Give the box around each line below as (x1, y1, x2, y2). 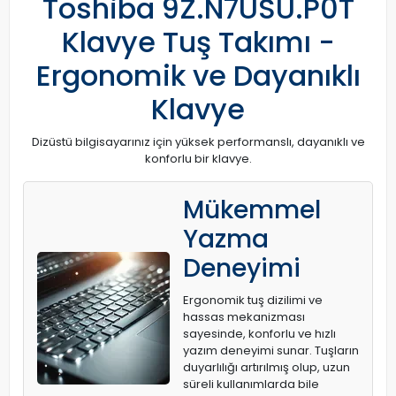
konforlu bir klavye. (144, 150, 252, 168)
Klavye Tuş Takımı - (61, 22, 335, 63)
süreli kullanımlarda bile (183, 376, 319, 393)
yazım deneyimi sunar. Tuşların (183, 342, 359, 360)
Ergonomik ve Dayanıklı (35, 56, 361, 96)
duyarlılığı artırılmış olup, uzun (183, 359, 350, 377)
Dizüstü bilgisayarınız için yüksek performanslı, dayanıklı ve (31, 133, 365, 151)
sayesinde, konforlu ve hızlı (183, 325, 336, 343)
